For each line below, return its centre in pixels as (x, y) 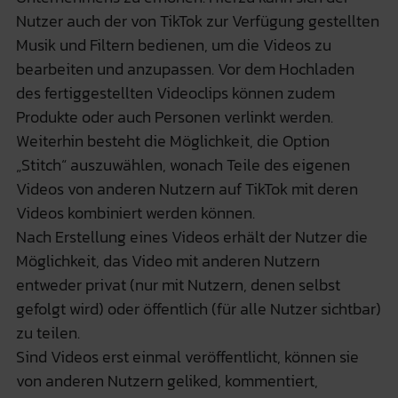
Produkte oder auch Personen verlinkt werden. (174, 116)
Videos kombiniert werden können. (135, 212)
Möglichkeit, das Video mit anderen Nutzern (167, 260)
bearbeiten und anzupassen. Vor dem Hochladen (185, 68)
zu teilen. (48, 332)
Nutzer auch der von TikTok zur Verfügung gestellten (197, 20)
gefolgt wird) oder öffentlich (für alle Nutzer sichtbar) (198, 308)
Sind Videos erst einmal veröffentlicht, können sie (187, 356)
